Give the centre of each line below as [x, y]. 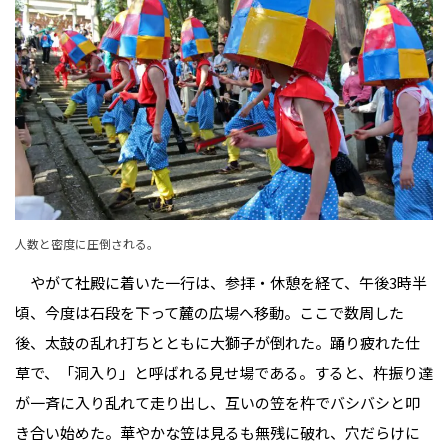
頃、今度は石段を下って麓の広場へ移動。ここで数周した [209, 312]
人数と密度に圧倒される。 [87, 243]
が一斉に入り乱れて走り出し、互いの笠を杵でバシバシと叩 [217, 402]
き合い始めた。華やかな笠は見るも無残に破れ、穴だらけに [217, 432]
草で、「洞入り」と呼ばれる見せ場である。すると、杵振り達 [224, 372]
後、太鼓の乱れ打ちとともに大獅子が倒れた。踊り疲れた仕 [217, 342]
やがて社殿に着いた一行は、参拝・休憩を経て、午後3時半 [221, 282]
